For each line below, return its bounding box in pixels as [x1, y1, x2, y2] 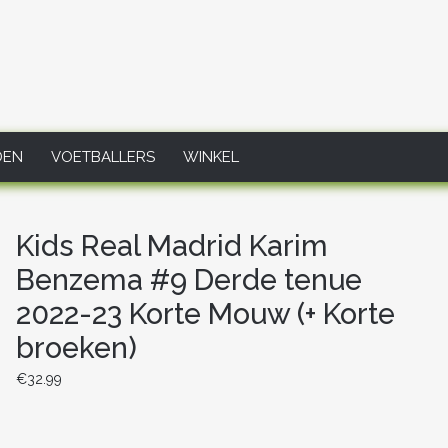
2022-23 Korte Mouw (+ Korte [16, 297, 396, 332]
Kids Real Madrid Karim [16, 229, 329, 264]
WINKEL [183, 148, 240, 166]
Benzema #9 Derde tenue [16, 263, 363, 298]
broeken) [16, 331, 138, 366]
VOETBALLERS [51, 148, 156, 166]
